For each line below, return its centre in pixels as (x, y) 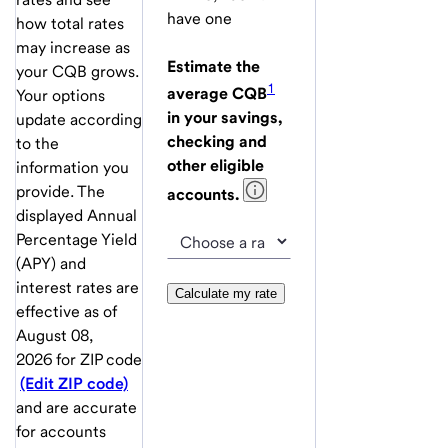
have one (199, 18)
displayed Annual (76, 215)
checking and (217, 142)
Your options (60, 95)
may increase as (73, 47)
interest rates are (77, 287)
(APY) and (51, 263)
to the (37, 143)
